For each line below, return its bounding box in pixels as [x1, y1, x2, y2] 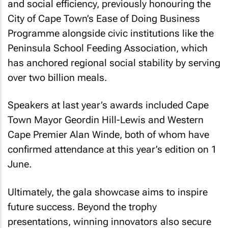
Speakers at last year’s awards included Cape [8, 99, 209, 111]
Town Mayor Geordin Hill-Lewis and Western [8, 114, 204, 126]
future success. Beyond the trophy [8, 201, 157, 213]
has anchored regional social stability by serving [8, 56, 220, 69]
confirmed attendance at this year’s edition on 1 [8, 144, 217, 155]
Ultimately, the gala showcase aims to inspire [8, 186, 208, 198]
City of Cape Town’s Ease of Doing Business [8, 12, 200, 24]
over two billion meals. [8, 71, 107, 83]
